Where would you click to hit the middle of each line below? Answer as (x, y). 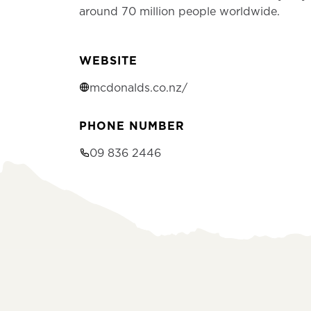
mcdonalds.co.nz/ (138, 87)
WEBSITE (108, 60)
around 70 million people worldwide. (179, 11)
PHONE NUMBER (132, 126)
